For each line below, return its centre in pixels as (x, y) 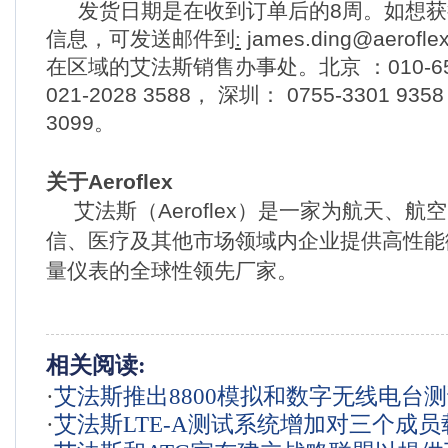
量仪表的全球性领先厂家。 (172, 271)
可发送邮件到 (172, 39)
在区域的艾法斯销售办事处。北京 (203, 67)
